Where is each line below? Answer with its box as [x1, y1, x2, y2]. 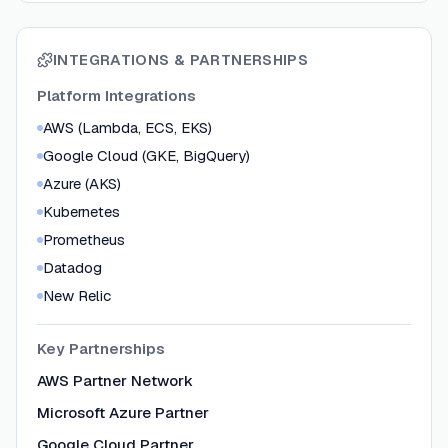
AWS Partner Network [37, 371, 193, 391]
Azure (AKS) [43, 174, 121, 194]
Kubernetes [43, 202, 120, 222]
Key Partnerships [37, 339, 165, 359]
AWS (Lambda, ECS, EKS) [43, 118, 212, 138]
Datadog [43, 258, 102, 278]
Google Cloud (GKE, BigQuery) [43, 146, 250, 166]
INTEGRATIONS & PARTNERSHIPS [53, 50, 309, 70]
